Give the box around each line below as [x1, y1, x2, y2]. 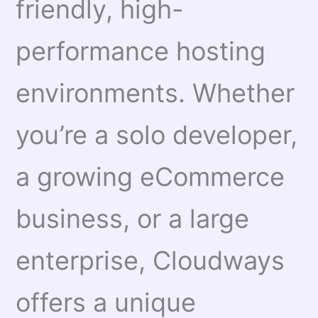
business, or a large [16, 202, 250, 234]
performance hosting [16, 35, 266, 67]
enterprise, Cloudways [16, 244, 285, 276]
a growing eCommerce [16, 160, 285, 192]
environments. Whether [16, 77, 295, 109]
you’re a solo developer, [16, 119, 298, 150]
